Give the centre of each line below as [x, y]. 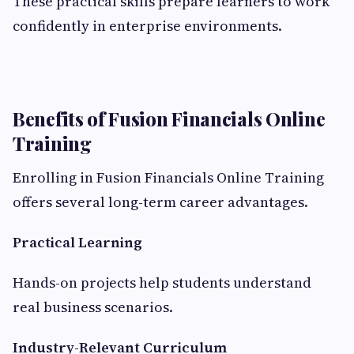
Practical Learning [77, 243]
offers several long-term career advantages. [160, 202]
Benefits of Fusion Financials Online [169, 119]
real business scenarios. [93, 307]
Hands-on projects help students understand [162, 283]
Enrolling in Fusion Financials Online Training [168, 178]
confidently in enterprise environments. [147, 26]
